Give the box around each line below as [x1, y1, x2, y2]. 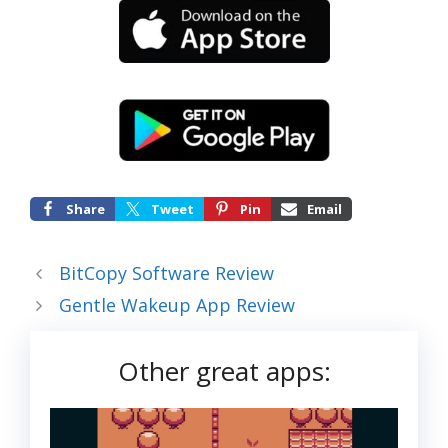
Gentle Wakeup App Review [58, 293, 295, 318]
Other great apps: [117, 353, 331, 390]
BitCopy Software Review [58, 261, 274, 286]
